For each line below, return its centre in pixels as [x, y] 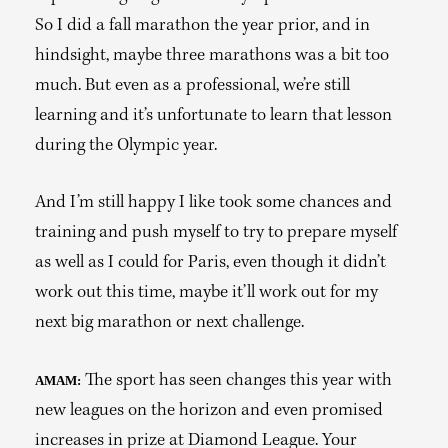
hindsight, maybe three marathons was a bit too [212, 56]
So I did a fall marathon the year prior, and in [202, 26]
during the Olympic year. [126, 146]
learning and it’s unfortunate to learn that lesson [213, 116]
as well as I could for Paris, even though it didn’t [210, 263]
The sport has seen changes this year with [236, 381]
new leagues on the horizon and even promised [209, 411]
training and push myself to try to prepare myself [216, 233]
